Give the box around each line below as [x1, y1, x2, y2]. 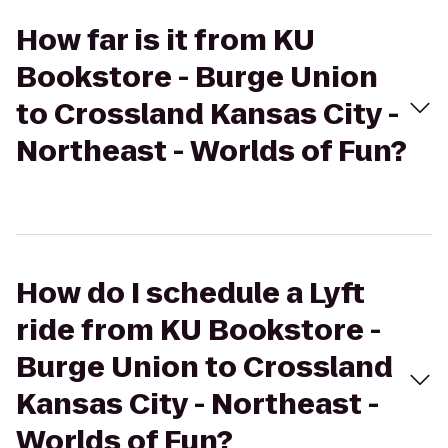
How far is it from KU [16, 21, 315, 60]
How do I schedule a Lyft [16, 274, 365, 313]
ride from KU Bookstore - [16, 311, 381, 350]
